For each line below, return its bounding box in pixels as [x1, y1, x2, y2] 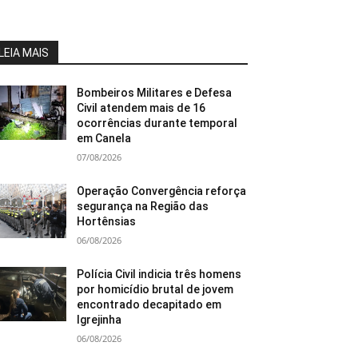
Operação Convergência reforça [77, 184, 247, 197]
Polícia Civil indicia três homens [77, 267, 242, 280]
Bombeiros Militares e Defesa [77, 86, 233, 99]
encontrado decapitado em [77, 297, 222, 311]
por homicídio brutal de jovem [77, 282, 234, 296]
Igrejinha [77, 312, 122, 326]
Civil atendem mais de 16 [77, 101, 206, 114]
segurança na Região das [77, 199, 209, 213]
